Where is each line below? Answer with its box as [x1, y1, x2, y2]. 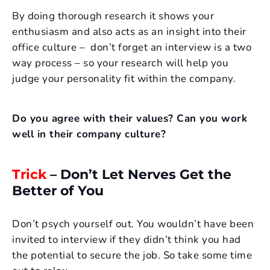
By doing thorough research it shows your [12, 8, 214, 23]
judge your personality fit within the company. [12, 71, 236, 86]
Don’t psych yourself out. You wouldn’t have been [12, 216, 254, 231]
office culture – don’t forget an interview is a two [12, 40, 251, 54]
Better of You [12, 182, 104, 199]
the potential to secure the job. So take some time [12, 248, 252, 262]
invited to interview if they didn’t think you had [12, 232, 241, 246]
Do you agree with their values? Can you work [12, 111, 247, 125]
